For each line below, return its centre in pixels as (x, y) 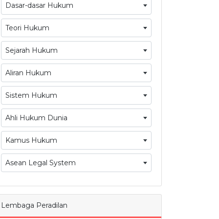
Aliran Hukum (28, 73)
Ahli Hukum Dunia (36, 118)
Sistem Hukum (31, 96)
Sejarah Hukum (32, 51)
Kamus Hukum (31, 141)
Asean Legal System (41, 163)
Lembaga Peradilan (34, 206)
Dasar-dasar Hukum (39, 6)
